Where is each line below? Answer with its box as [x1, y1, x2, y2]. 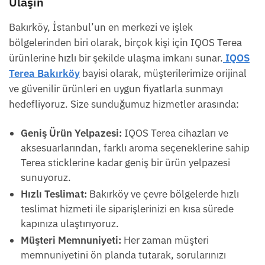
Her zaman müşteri [121, 234, 209, 247]
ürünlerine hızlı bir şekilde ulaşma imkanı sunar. [9, 51, 223, 65]
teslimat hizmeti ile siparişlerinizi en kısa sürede [21, 202, 234, 216]
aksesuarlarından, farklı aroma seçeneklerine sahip [21, 141, 250, 155]
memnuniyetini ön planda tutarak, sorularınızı [21, 248, 226, 262]
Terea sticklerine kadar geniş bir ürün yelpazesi [21, 156, 230, 170]
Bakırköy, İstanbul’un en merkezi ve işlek [9, 21, 193, 34]
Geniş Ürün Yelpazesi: [21, 127, 122, 140]
